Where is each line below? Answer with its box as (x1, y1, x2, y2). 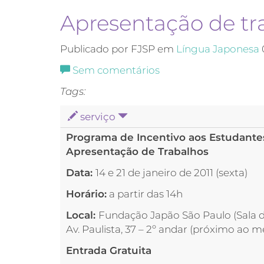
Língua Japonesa (176, 43, 259, 55)
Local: (66, 209, 98, 221)
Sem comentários (72, 64, 160, 76)
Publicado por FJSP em (60, 43, 176, 55)
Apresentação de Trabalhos (66, 146, 209, 157)
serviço (78, 111, 118, 123)
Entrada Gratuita (66, 245, 151, 256)
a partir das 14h (107, 188, 183, 200)
